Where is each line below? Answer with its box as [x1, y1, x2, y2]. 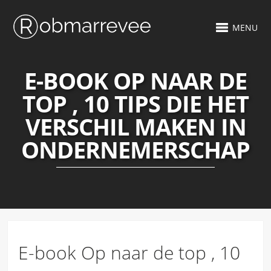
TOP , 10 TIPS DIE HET [22, 88, 249, 119]
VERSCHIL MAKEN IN [25, 111, 246, 142]
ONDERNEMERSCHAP [21, 134, 250, 165]
